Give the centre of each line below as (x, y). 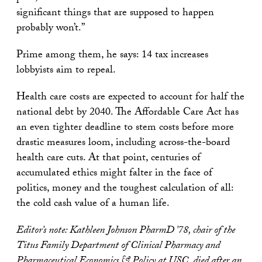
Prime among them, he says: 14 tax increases (112, 56)
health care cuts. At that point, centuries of (108, 159)
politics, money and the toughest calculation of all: (125, 189)
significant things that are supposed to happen (115, 14)
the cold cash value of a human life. (93, 205)
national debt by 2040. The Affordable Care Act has (127, 113)
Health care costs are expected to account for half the (130, 98)
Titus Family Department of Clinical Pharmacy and (118, 247)
